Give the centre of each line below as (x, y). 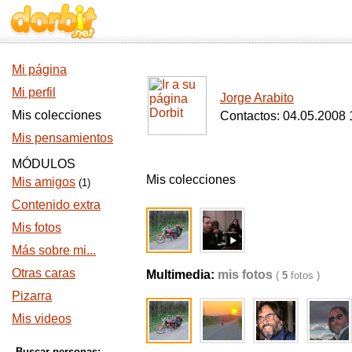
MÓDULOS (44, 164)
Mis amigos (44, 182)
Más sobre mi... (54, 250)
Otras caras (44, 273)
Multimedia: (182, 275)
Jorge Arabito (257, 98)
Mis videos (42, 319)
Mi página (39, 70)
